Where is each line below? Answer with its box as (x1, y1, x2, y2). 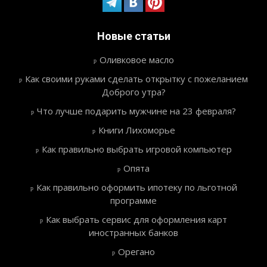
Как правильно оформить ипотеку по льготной (36, 181, 237, 194)
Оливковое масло (99, 54, 174, 66)
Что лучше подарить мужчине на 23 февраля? (37, 105, 236, 117)
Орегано (118, 246, 155, 258)
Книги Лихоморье (98, 124, 175, 136)
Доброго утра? (101, 86, 166, 98)
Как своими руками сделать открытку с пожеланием (25, 73, 248, 85)
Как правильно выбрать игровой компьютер (41, 143, 232, 156)
